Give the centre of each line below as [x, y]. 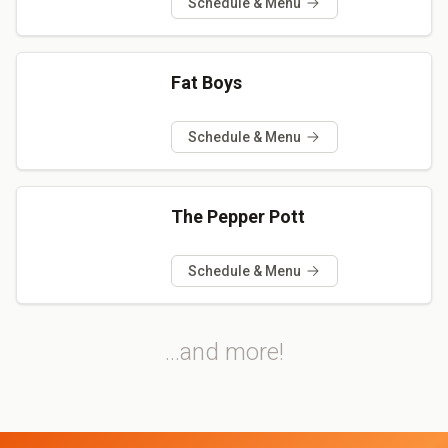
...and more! [224, 351]
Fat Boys [206, 82]
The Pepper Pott [237, 216]
